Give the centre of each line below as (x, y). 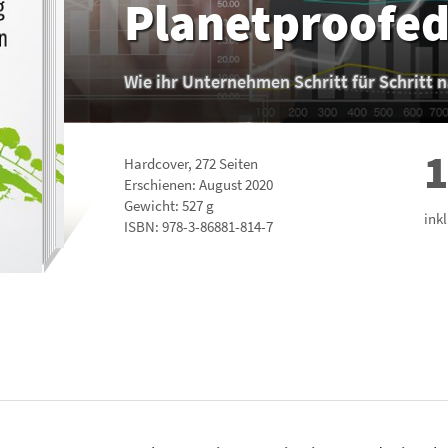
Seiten (237, 163)
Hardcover (156, 163)
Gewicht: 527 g (169, 205)
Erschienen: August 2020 (198, 184)
